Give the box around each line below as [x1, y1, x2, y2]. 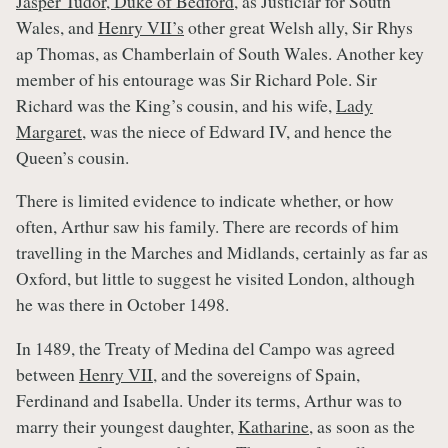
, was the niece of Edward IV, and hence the [82, 118, 392, 143]
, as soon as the [309, 414, 415, 439]
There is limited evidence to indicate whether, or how [16, 188, 394, 213]
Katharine [238, 414, 309, 439]
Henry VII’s [98, 14, 184, 39]
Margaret [16, 118, 82, 143]
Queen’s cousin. [16, 144, 129, 169]
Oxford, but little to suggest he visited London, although [16, 266, 415, 291]
